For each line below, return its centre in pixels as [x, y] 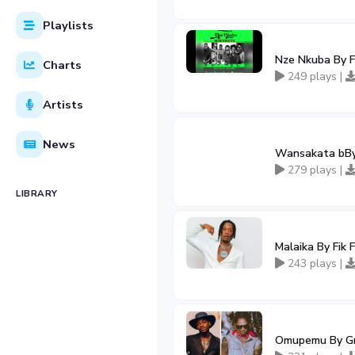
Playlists [68, 25]
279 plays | [315, 170]
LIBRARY [37, 193]
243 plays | [315, 263]
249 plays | [315, 76]
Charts [62, 65]
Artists [63, 104]
